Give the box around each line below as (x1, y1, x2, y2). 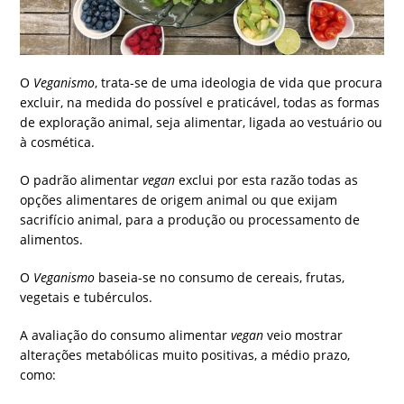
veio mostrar (267, 326, 344, 344)
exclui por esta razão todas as (175, 171, 359, 189)
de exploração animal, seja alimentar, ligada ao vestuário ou (20, 114, 383, 132)
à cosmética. (20, 133, 96, 151)
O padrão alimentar (20, 171, 143, 189)
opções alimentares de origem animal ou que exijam (20, 191, 338, 209)
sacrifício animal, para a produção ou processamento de (20, 211, 361, 229)
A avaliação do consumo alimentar (20, 326, 232, 344)
